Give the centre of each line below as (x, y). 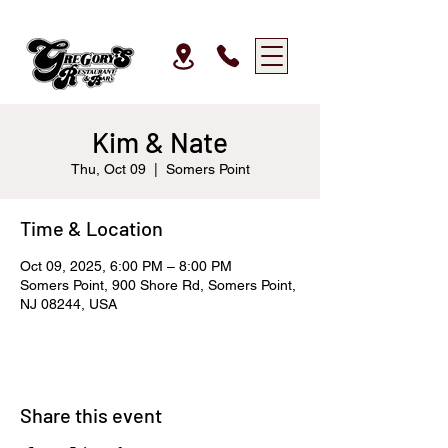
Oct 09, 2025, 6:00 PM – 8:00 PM (126, 266)
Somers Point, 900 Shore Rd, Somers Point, (158, 285)
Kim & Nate (160, 142)
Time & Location (91, 228)
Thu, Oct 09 (108, 169)
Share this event (91, 415)
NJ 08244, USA (68, 304)
